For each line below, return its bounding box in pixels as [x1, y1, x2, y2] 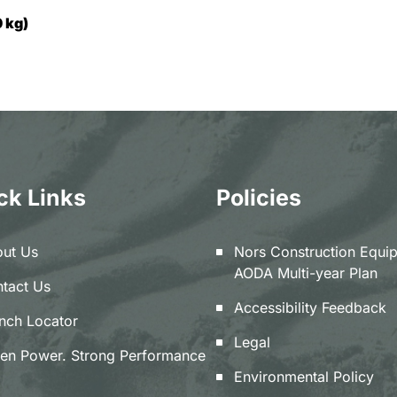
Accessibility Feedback [234, 299, 386, 316]
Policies [216, 184, 301, 211]
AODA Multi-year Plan [234, 264, 378, 282]
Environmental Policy [234, 368, 374, 385]
